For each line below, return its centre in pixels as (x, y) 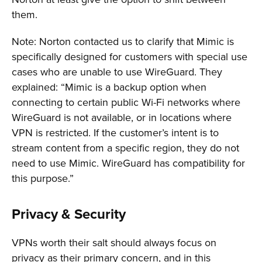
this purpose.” (43, 178)
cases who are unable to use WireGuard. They (117, 72)
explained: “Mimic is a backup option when (109, 87)
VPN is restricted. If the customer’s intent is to (115, 133)
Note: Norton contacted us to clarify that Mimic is (123, 42)
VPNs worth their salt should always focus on (114, 243)
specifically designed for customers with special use (130, 57)
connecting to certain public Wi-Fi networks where (126, 102)
